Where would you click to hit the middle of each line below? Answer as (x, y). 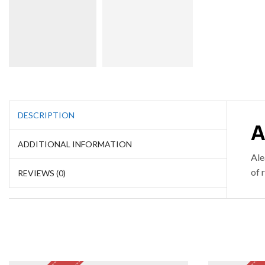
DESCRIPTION (46, 115)
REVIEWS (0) (42, 173)
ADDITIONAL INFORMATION (75, 144)
